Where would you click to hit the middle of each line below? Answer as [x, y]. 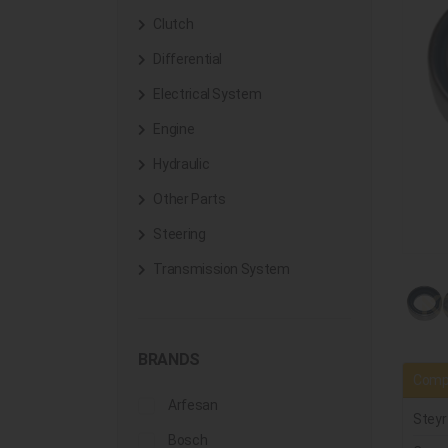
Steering [178, 234]
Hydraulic [180, 164]
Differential [186, 59]
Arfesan [193, 405]
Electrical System [206, 94]
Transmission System [220, 269]
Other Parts [188, 199]
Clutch [172, 24]
